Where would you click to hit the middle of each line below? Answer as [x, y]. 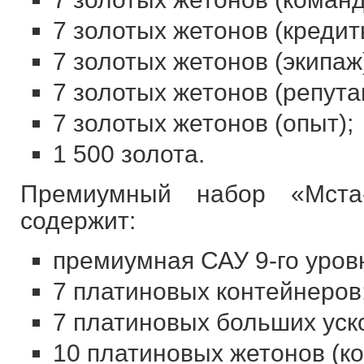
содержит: [78, 221]
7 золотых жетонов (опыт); [203, 123]
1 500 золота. [128, 154]
